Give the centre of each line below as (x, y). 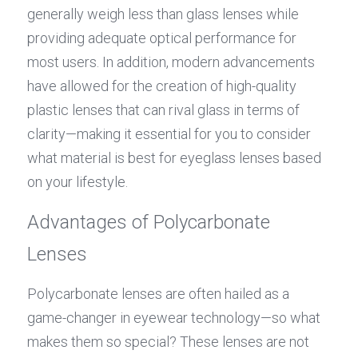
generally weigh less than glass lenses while (163, 14)
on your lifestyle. (78, 182)
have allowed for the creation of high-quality (162, 86)
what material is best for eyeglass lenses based (174, 158)
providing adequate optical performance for (162, 38)
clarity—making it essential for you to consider (169, 134)
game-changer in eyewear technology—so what (174, 318)
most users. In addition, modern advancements (171, 62)
